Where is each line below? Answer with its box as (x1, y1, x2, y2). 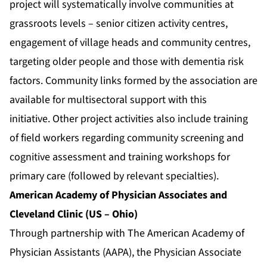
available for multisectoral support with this (10, 92, 207, 108)
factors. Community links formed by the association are (10, 73, 257, 89)
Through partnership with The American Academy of (10, 226, 244, 241)
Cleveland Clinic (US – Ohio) (10, 207, 138, 222)
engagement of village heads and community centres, (10, 35, 250, 51)
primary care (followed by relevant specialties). (10, 169, 219, 184)
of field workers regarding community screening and (10, 131, 244, 146)
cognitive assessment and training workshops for (10, 150, 230, 165)
